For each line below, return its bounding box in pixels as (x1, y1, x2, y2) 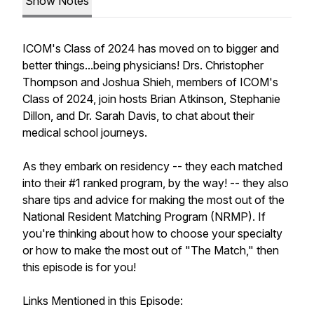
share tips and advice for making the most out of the (22, 193, 285, 207)
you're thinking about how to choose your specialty (22, 226, 282, 240)
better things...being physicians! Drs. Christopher (22, 58, 264, 72)
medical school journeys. (22, 125, 150, 139)
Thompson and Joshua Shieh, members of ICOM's (22, 75, 278, 89)
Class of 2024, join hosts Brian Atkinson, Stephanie (22, 92, 280, 106)
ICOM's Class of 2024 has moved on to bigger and (22, 41, 279, 55)
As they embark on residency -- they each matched (22, 159, 282, 173)
